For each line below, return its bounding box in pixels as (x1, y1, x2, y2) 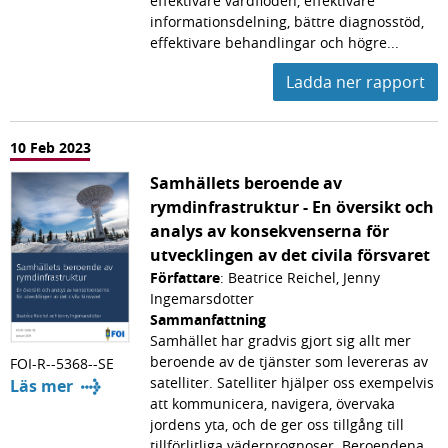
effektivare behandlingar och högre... (150, 32, 399, 52)
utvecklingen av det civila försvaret (150, 243, 430, 266)
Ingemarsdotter (150, 288, 254, 308)
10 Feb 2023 (10, 137, 91, 157)
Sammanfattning (150, 309, 266, 329)
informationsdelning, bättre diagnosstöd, (150, 11, 424, 31)
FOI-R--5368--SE (10, 353, 114, 373)
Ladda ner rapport (286, 70, 425, 93)
